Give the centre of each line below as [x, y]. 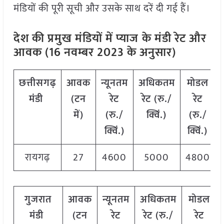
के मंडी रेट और [174, 39]
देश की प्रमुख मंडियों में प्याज [76, 39]
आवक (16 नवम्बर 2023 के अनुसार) [94, 53]
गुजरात [38, 200]
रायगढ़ [37, 158]
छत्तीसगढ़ [37, 83]
